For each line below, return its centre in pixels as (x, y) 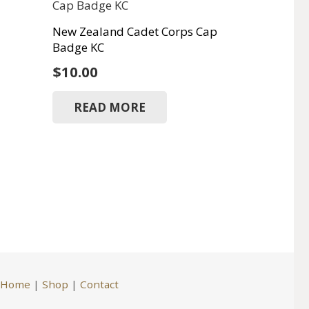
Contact (99, 284)
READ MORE (109, 107)
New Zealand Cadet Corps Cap (135, 32)
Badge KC (79, 48)
